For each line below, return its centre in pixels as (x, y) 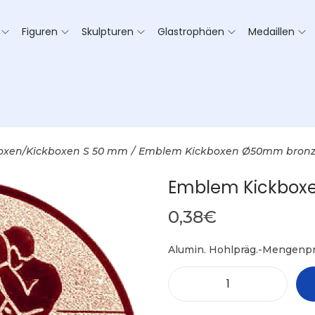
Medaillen (271, 32)
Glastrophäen (191, 32)
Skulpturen (108, 32)
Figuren (40, 32)
